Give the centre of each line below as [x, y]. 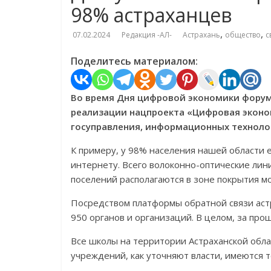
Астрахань [201, 35]
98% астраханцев [151, 15]
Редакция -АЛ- [148, 35]
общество [243, 35]
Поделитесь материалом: [134, 61]
